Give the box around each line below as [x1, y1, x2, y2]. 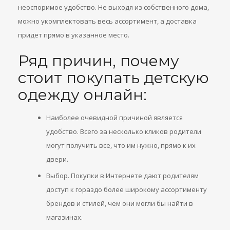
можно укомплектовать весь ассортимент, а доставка [18, 16, 197, 26]
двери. [46, 155, 68, 164]
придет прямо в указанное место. [18, 30, 129, 40]
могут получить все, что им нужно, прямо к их [46, 141, 196, 150]
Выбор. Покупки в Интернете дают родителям [46, 171, 199, 180]
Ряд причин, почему [18, 51, 179, 70]
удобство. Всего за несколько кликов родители [46, 127, 201, 136]
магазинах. [46, 213, 83, 222]
